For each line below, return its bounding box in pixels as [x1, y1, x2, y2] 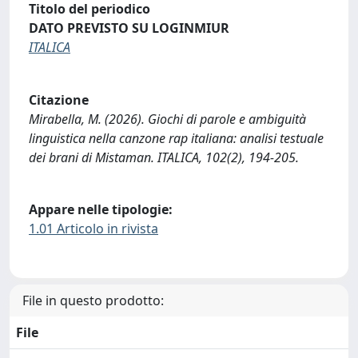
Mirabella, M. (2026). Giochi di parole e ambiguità [29, 109, 306, 128]
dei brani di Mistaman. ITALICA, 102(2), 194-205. [29, 148, 299, 166]
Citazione [29, 90, 89, 109]
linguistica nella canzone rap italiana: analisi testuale [29, 129, 324, 147]
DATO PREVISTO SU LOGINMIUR [29, 19, 229, 38]
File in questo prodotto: [22, 291, 164, 309]
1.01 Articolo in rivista [29, 220, 158, 238]
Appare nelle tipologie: [29, 201, 173, 219]
